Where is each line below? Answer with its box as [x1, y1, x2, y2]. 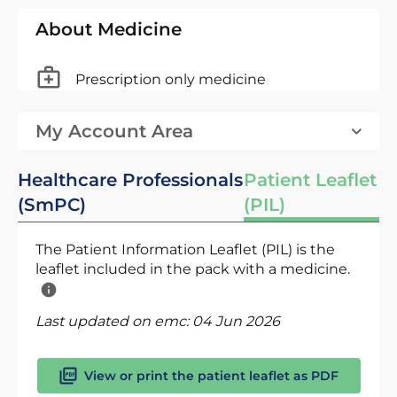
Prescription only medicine [75, 70, 266, 88]
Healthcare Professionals [18, 169, 243, 191]
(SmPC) [18, 194, 86, 215]
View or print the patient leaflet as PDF [83, 367, 339, 384]
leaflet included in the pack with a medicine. [35, 261, 350, 277]
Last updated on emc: [35, 313, 192, 330]
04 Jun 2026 [192, 313, 280, 330]
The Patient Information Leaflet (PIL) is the [35, 241, 335, 258]
